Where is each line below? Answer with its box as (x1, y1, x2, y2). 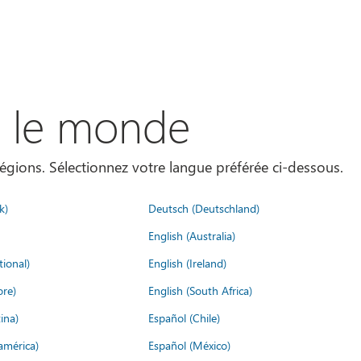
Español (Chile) (148, 309, 220, 326)
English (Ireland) (148, 255, 226, 271)
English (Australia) (148, 227, 235, 243)
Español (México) (148, 337, 230, 353)
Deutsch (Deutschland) (148, 200, 259, 216)
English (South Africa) (148, 282, 252, 298)
